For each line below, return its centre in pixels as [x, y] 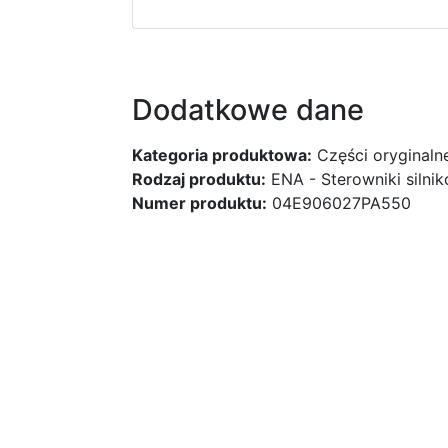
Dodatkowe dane [248, 109]
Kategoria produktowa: [222, 155]
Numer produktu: [199, 203]
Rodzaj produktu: [199, 179]
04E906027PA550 [339, 203]
